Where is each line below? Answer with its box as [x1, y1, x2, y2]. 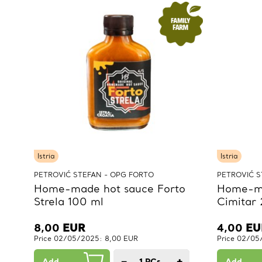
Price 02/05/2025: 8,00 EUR [34, 234, 138, 243]
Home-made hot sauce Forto [34, 182, 185, 196]
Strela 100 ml [34, 195, 104, 209]
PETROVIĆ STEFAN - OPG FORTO [34, 170, 154, 180]
